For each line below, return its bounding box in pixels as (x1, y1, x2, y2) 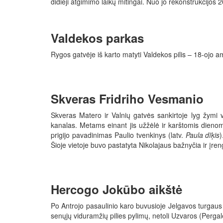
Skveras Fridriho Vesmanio (51, 90, 207, 108)
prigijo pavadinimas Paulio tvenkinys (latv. (51, 130, 186, 140)
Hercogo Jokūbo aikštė (51, 181, 182, 198)
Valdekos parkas (51, 29, 144, 47)
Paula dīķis (185, 130, 220, 140)
